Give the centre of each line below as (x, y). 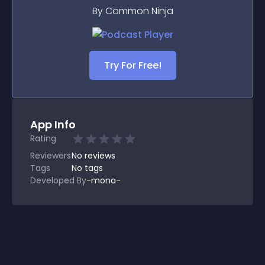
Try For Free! (132, 65)
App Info (53, 125)
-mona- (104, 180)
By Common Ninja (132, 11)
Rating (43, 138)
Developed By (58, 180)
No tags (87, 168)
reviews (100, 156)
